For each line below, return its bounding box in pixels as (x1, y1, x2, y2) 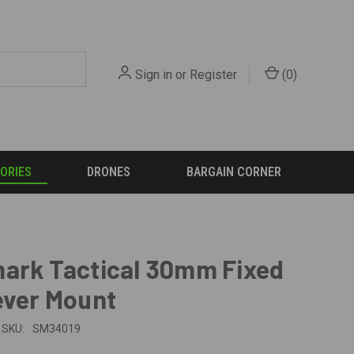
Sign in (135, 67, 173, 82)
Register (190, 67, 238, 82)
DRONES (87, 164, 131, 179)
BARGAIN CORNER (186, 164, 281, 179)
